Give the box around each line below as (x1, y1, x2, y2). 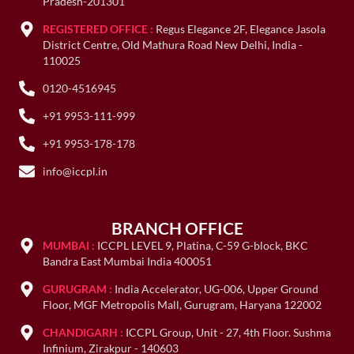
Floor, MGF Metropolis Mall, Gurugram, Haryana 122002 (43, 298, 322, 312)
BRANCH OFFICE (111, 218, 243, 239)
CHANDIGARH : (43, 326, 126, 340)
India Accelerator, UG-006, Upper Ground (115, 282, 319, 296)
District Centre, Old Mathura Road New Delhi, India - (43, 38, 303, 52)
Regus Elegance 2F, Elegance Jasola (153, 22, 326, 36)
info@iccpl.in (43, 164, 108, 179)
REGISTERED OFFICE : (43, 22, 154, 36)
